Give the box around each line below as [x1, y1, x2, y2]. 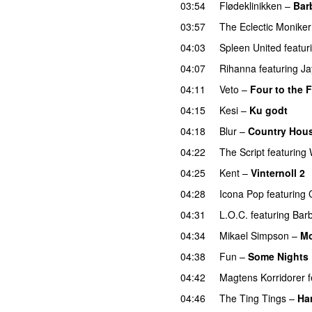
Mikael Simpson [219, 228, 289, 242]
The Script [219, 144, 265, 159]
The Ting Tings [219, 290, 286, 305]
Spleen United [219, 40, 281, 54]
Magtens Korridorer [219, 270, 305, 284]
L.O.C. [219, 207, 248, 221]
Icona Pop [219, 186, 264, 201]
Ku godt [249, 102, 288, 117]
